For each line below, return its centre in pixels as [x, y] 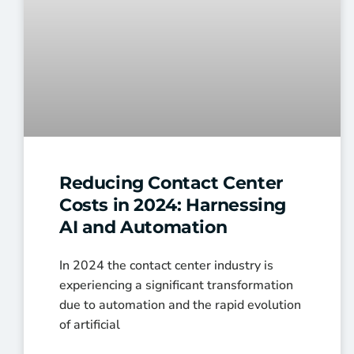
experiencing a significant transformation [176, 285]
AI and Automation [143, 227]
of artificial [90, 324]
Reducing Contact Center [171, 183]
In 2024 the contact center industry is [166, 265]
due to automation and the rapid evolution [180, 305]
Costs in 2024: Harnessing [173, 205]
